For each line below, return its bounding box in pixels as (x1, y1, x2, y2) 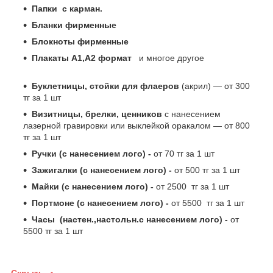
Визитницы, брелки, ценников (32, 108, 165, 119)
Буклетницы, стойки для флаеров (32, 80, 182, 91)
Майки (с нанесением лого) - (32, 181, 154, 191)
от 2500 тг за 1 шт (154, 181, 229, 191)
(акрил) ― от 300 (182, 80, 250, 91)
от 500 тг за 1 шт (172, 165, 240, 175)
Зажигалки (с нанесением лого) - (32, 165, 172, 175)
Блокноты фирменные (32, 36, 129, 46)
